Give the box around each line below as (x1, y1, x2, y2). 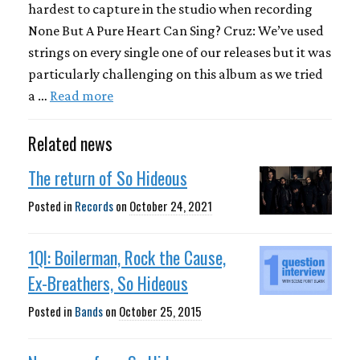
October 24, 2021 (129, 197, 212, 215)
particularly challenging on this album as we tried (28, 66, 323, 83)
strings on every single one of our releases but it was (28, 44, 331, 61)
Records (75, 197, 113, 215)
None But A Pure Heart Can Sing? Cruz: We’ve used (28, 22, 324, 39)
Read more (50, 88, 113, 104)
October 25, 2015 (119, 302, 202, 321)
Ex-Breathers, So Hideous (28, 270, 188, 297)
